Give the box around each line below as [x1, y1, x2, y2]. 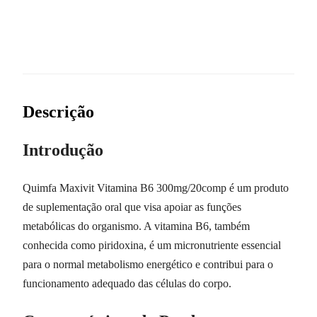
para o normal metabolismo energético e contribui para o [23, 258, 273, 270]
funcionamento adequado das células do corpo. [23, 277, 231, 289]
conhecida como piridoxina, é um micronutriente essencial [23, 238, 281, 251]
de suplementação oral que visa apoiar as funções [23, 200, 241, 213]
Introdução [23, 140, 103, 159]
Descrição [23, 102, 94, 121]
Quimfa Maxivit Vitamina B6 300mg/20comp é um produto [23, 181, 289, 194]
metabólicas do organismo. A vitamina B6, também [23, 219, 250, 232]
